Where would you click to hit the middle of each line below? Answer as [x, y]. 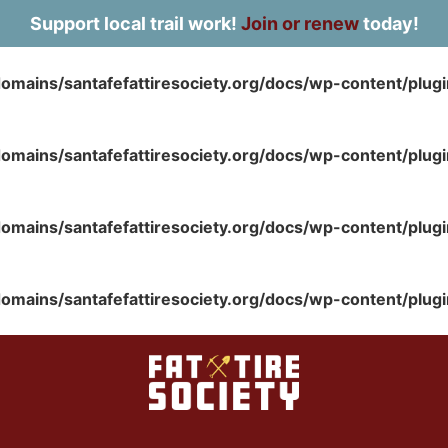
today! [388, 23]
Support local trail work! [135, 23]
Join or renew [299, 23]
